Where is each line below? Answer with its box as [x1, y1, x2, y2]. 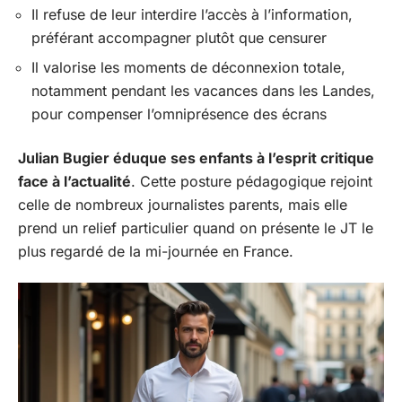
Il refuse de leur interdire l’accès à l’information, [31, 4, 353, 23]
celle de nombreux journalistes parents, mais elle [18, 195, 347, 214]
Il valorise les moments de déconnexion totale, [31, 58, 345, 76]
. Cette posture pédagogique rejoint [131, 171, 372, 190]
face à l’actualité [18, 171, 131, 190]
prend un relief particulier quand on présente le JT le [18, 218, 373, 237]
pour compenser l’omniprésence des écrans [31, 105, 327, 123]
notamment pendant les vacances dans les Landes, [31, 82, 375, 100]
